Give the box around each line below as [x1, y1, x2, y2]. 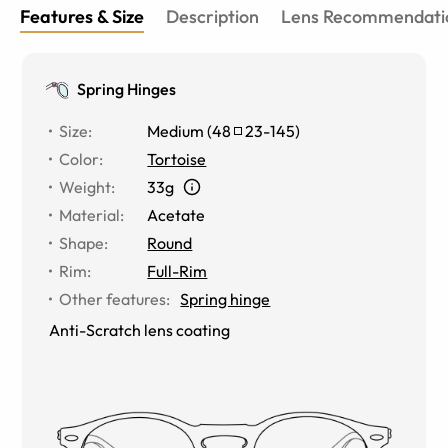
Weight [59, 176, 112, 197]
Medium [147, 120, 205, 141]
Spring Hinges [77, 78, 177, 99]
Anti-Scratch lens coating [49, 319, 231, 340]
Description [166, 4, 259, 28]
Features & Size [20, 4, 144, 28]
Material [59, 204, 121, 225]
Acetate [147, 204, 206, 225]
